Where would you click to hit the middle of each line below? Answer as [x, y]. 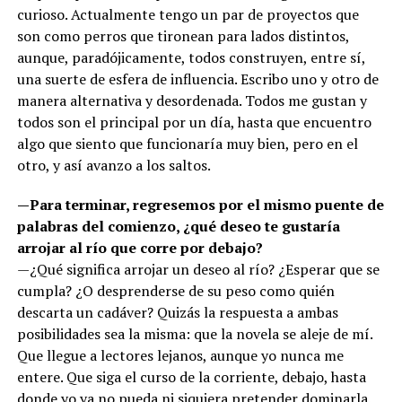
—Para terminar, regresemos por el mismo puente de [200, 205]
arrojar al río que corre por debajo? [140, 248]
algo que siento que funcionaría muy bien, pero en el [187, 144]
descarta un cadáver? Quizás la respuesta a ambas [177, 313]
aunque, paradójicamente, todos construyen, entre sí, [191, 58]
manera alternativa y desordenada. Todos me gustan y [192, 101]
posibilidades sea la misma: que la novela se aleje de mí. [194, 334]
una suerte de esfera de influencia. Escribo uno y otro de [197, 79]
